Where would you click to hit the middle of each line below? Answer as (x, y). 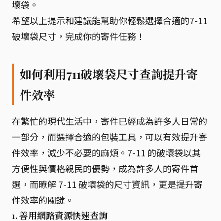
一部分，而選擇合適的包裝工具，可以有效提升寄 (110, 136)
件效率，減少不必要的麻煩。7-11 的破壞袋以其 (106, 152)
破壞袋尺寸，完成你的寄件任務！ (78, 36)
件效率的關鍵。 (43, 200)
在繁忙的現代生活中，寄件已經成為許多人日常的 (110, 121)
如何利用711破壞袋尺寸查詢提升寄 (109, 74)
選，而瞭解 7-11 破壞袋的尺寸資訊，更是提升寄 (107, 184)
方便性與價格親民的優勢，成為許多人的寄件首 (105, 168)
